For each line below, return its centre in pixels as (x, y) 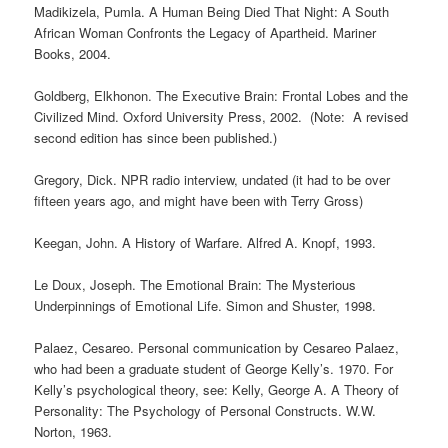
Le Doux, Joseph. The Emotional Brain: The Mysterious (195, 285)
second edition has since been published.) (156, 137)
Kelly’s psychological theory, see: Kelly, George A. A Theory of (217, 390)
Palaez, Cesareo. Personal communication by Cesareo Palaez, (217, 348)
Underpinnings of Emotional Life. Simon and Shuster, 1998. (205, 306)
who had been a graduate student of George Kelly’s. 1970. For (214, 369)
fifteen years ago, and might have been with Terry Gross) (199, 200)
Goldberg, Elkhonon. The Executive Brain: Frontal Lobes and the (221, 95)
